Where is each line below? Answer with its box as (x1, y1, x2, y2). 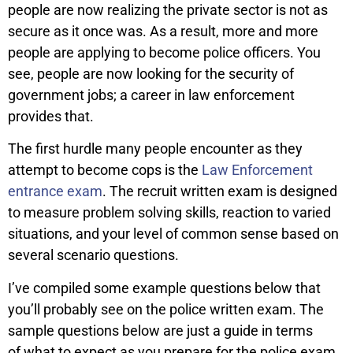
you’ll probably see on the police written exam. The (8, 300, 324, 318)
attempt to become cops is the (8, 162, 202, 179)
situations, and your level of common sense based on (8, 225, 339, 243)
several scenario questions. (8, 247, 179, 264)
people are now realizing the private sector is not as (8, 2, 328, 18)
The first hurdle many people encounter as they (8, 140, 303, 158)
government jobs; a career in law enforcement (8, 87, 295, 103)
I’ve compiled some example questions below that (8, 279, 321, 296)
